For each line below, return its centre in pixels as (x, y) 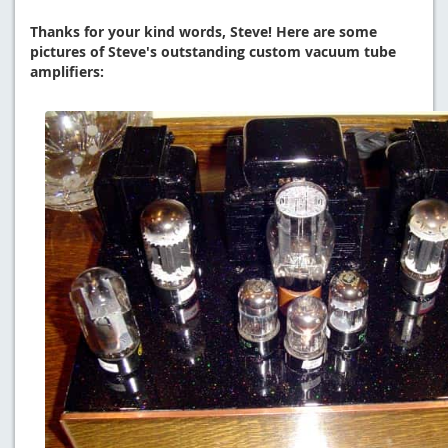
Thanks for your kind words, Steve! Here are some (203, 31)
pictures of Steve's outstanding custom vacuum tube (213, 51)
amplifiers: (67, 71)
